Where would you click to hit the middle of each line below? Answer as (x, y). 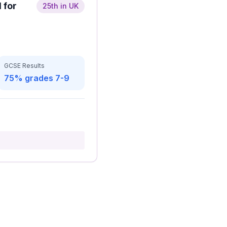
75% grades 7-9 (37, 78)
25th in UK (61, 6)
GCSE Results (24, 66)
